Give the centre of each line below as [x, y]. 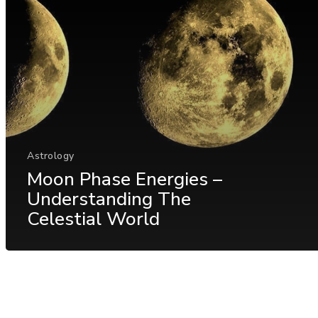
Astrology [51, 155]
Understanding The [109, 199]
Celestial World [93, 219]
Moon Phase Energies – [125, 179]
